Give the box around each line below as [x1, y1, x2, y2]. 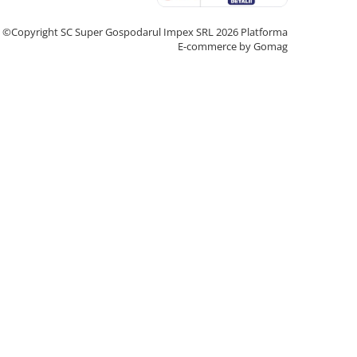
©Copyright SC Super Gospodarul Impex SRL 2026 [2, 25, 241, 39]
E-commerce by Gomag [178, 39, 288, 53]
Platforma [241, 25, 288, 39]
